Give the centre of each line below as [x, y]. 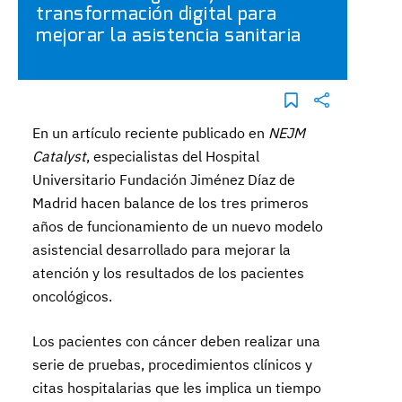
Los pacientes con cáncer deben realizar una [177, 341]
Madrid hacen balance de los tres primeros [171, 203]
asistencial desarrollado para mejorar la [162, 249]
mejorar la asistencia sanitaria [169, 36]
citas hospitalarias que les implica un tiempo [177, 388]
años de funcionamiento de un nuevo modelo [178, 226]
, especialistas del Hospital [173, 156]
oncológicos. [73, 296]
